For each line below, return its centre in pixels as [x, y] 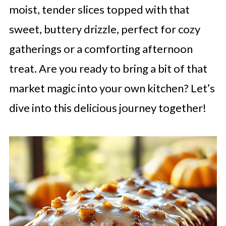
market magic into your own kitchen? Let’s [112, 88]
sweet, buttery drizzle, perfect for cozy [104, 29]
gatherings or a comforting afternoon [101, 49]
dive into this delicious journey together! [107, 108]
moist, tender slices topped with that [99, 9]
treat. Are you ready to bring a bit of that [108, 68]
